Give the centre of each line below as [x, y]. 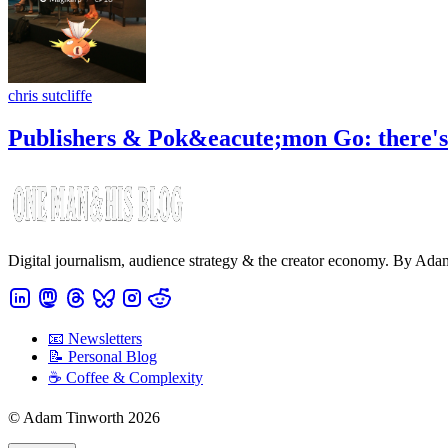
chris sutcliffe [50, 96]
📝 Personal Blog [102, 357]
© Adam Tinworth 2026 [84, 418]
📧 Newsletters [95, 339]
